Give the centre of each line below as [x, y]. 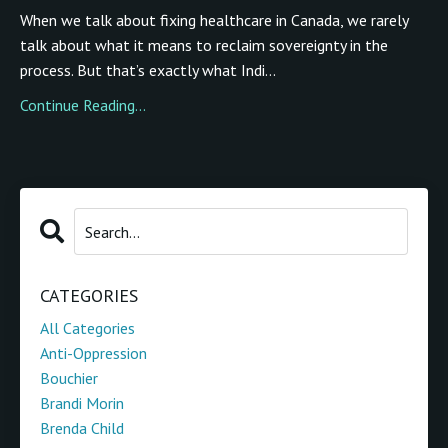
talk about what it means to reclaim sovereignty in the [204, 45]
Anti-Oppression [93, 353]
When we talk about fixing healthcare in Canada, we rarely [214, 20]
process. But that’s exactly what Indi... [148, 70]
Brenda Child [82, 428]
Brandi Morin [82, 403]
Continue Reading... [83, 105]
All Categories [87, 328]
